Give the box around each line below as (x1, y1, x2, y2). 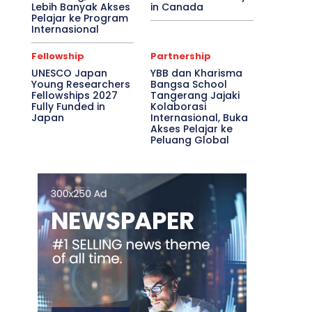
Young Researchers (31, 77, 130, 91)
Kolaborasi (150, 100, 207, 114)
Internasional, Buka (150, 111, 249, 125)
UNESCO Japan (31, 66, 107, 80)
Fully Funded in (31, 100, 105, 114)
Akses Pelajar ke (150, 122, 233, 136)
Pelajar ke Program (31, 11, 128, 25)
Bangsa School (150, 77, 228, 91)
